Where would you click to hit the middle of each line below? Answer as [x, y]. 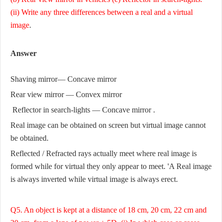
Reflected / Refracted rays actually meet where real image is [104, 154]
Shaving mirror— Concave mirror [64, 79]
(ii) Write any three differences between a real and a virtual [102, 12]
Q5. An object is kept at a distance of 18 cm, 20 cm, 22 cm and [109, 210]
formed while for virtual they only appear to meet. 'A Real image [111, 166]
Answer [24, 54]
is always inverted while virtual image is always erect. [94, 179]
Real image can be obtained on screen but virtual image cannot [108, 125]
